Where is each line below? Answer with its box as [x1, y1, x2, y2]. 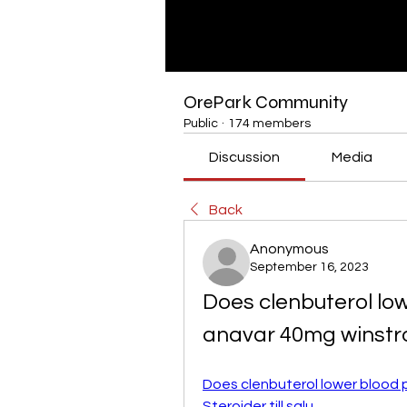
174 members [228, 117, 311, 130]
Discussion [209, 150, 281, 164]
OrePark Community [184, 91, 348, 114]
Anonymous [250, 242, 329, 256]
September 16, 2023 [250, 261, 369, 273]
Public [184, 117, 218, 130]
